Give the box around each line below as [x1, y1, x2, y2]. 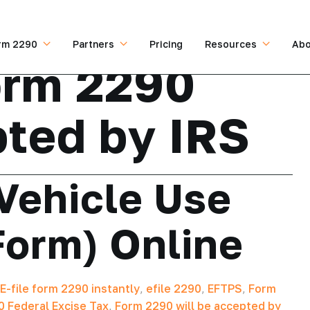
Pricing [149, 37, 183, 50]
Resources [205, 37, 257, 50]
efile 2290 [146, 282, 201, 295]
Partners [73, 37, 114, 50]
